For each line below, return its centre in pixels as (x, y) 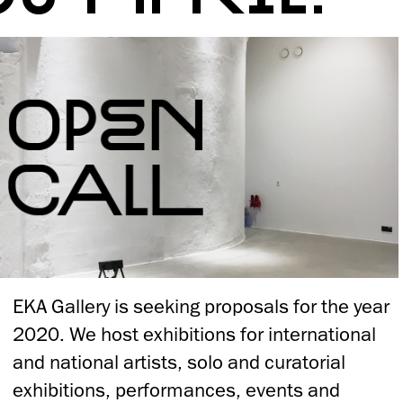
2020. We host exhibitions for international (195, 334)
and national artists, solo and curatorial (179, 362)
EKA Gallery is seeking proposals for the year (201, 306)
